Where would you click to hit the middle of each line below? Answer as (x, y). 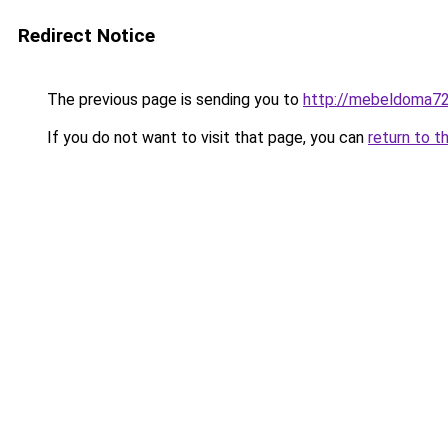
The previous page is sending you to (173, 99)
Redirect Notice (86, 35)
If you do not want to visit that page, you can (205, 137)
